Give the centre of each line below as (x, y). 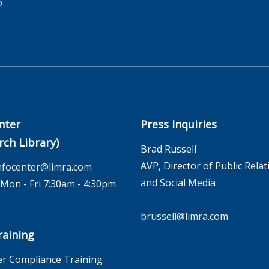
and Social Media (178, 183)
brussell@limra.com (184, 216)
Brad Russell (168, 149)
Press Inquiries (179, 124)
